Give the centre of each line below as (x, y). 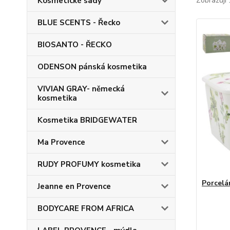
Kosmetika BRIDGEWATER (87, 120)
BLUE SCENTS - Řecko (79, 23)
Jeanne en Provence (74, 186)
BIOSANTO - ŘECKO (75, 45)
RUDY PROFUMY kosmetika (89, 164)
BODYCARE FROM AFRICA (86, 208)
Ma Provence (61, 142)
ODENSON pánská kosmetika (92, 67)
